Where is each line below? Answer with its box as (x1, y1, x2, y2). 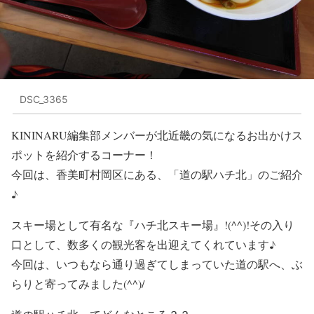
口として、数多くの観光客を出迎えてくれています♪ (11, 237, 276, 252)
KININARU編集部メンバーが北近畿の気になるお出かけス (11, 128, 303, 143)
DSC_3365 (20, 93, 68, 105)
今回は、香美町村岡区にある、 (11, 167, 168, 182)
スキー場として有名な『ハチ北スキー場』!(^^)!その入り (11, 217, 294, 233)
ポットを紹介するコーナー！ (11, 147, 157, 163)
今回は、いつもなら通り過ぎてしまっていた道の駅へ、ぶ (11, 257, 303, 272)
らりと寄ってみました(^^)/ (11, 276, 144, 292)
